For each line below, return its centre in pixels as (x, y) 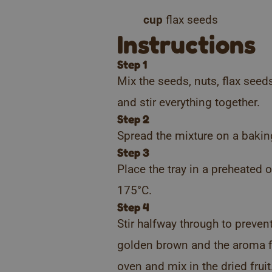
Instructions (187, 44)
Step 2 (134, 119)
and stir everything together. (189, 102)
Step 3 (134, 152)
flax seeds (192, 19)
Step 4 (134, 207)
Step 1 (132, 64)
